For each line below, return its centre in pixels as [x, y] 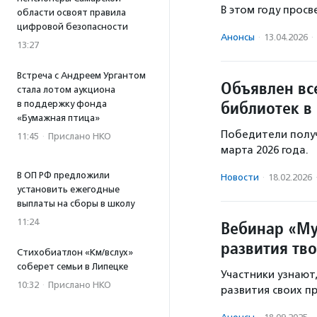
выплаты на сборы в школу [76, 203]
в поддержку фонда [62, 104]
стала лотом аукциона [66, 90]
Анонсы [238, 37]
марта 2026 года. [265, 150]
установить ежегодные [68, 189]
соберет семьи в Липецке [73, 266]
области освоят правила [71, 12]
